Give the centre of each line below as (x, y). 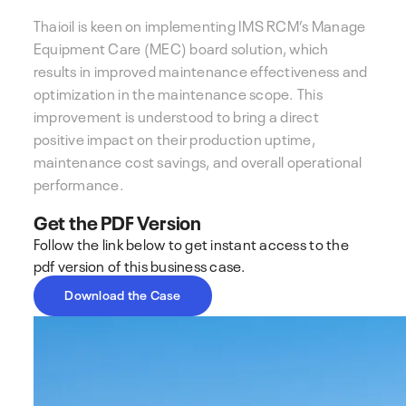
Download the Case (127, 295)
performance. (78, 183)
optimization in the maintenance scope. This (178, 92)
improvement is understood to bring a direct (176, 115)
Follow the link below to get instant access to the (191, 243)
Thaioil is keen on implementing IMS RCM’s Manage (199, 24)
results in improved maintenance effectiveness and (200, 69)
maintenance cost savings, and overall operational (198, 160)
